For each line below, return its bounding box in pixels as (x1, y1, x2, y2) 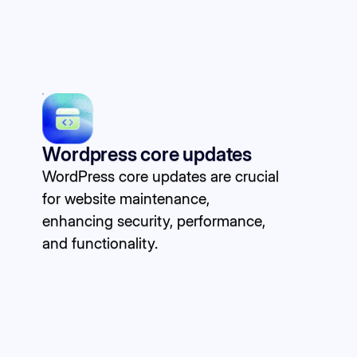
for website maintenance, (42, 188, 210, 208)
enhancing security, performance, (42, 210, 266, 230)
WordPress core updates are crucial (42, 166, 280, 186)
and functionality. (42, 233, 159, 253)
